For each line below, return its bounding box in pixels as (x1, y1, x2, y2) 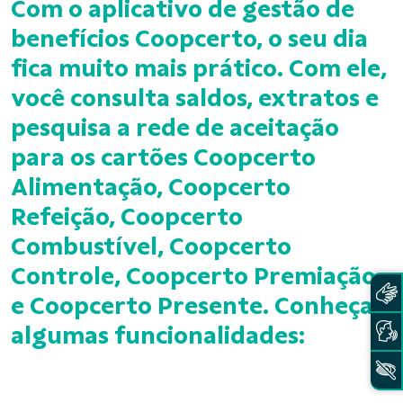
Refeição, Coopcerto (11, 201, 243, 231)
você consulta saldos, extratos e (11, 83, 379, 112)
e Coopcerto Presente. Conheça (11, 291, 373, 320)
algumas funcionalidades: (11, 320, 305, 350)
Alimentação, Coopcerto (11, 172, 291, 201)
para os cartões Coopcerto (11, 142, 316, 172)
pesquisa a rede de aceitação (11, 112, 339, 142)
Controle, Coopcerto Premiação (11, 261, 376, 291)
